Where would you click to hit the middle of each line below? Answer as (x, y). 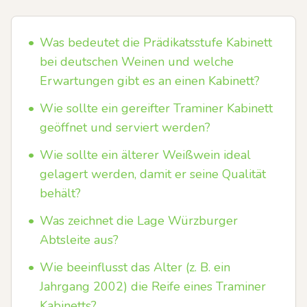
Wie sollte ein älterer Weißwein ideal (145, 155)
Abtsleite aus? (79, 240)
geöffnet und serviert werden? (125, 127)
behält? (60, 193)
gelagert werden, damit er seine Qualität (153, 174)
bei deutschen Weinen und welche (137, 62)
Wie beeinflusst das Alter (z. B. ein (135, 267)
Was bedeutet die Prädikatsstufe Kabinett (156, 42)
